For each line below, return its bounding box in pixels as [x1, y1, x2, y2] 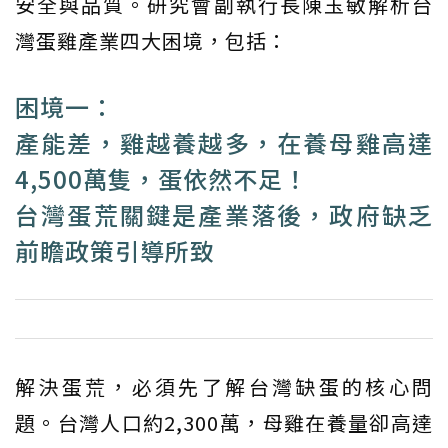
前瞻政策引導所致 [15, 233, 215, 269]
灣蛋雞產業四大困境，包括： [15, 26, 288, 56]
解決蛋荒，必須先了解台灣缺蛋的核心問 [15, 372, 433, 402]
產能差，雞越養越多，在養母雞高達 [15, 125, 433, 161]
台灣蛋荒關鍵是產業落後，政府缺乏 [15, 197, 433, 233]
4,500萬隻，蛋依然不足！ [15, 161, 308, 197]
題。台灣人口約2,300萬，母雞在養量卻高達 [15, 408, 433, 438]
